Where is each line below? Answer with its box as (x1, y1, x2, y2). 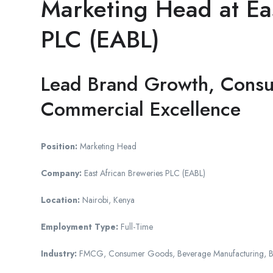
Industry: (41, 247, 77, 260)
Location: (41, 193, 80, 206)
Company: (41, 166, 82, 179)
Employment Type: (41, 220, 118, 233)
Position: (41, 140, 77, 152)
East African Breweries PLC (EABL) (82, 166, 205, 179)
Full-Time (118, 220, 153, 233)
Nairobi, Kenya (80, 193, 135, 206)
